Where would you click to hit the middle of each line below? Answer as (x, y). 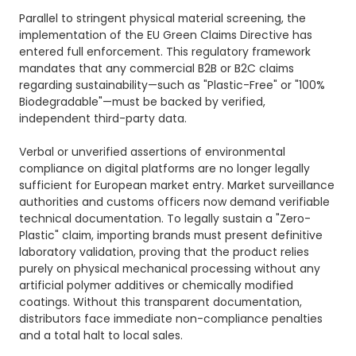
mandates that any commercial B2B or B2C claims (157, 68)
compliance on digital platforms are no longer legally (165, 168)
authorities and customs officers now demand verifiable (175, 201)
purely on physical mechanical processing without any (170, 268)
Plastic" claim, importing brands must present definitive (171, 235)
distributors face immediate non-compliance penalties (171, 318)
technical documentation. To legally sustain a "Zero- (165, 218)
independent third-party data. (103, 118)
